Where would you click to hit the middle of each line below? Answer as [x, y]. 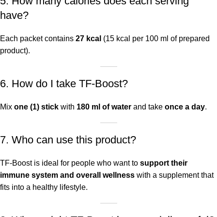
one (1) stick [36, 107]
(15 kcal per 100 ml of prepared [155, 39]
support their [164, 163]
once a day [185, 107]
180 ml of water [104, 107]
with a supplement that [174, 175]
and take [148, 107]
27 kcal [88, 39]
